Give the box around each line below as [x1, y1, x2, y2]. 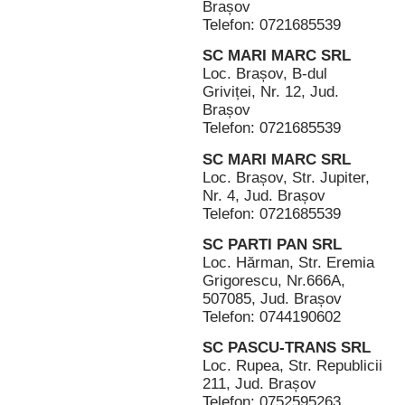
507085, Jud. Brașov [202, 290, 342, 308]
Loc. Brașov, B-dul [202, 65, 327, 83]
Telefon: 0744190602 [202, 308, 341, 326]
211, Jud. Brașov [202, 375, 316, 393]
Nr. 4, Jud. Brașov [202, 186, 325, 204]
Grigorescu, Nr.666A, [202, 272, 345, 290]
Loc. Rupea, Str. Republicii [202, 357, 382, 375]
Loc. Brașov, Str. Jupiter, [202, 168, 370, 186]
